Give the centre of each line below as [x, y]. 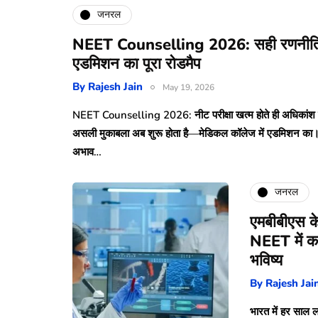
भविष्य [266, 260]
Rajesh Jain [115, 86]
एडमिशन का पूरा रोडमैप [137, 64]
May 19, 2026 [188, 87]
